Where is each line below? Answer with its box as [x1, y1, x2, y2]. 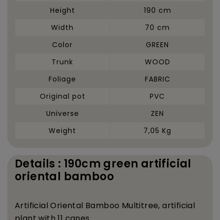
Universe [46, 108, 79, 118]
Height [50, 5, 75, 15]
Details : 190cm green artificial [15, 156, 192, 171]
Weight [49, 125, 76, 136]
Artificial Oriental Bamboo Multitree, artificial [15, 199, 195, 211]
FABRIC [144, 74, 170, 84]
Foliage [49, 74, 76, 84]
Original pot [39, 91, 85, 101]
